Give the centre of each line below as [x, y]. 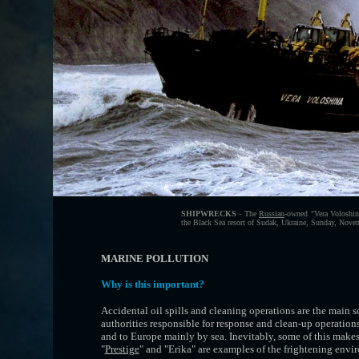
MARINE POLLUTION [154, 258]
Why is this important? [152, 284]
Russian [272, 214]
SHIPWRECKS [208, 214]
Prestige [122, 349]
